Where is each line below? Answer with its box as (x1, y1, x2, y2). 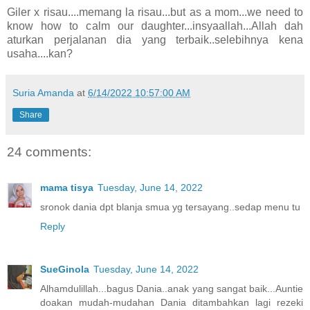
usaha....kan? (7, 47, 73, 60)
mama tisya (40, 182, 93, 194)
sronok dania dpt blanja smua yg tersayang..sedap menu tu (40, 201, 300, 213)
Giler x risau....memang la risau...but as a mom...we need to (7, 6, 303, 18)
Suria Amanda (12, 86, 74, 98)
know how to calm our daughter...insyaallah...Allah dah (7, 19, 303, 32)
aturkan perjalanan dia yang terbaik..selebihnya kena (7, 33, 303, 46)
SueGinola (40, 264, 89, 275)
